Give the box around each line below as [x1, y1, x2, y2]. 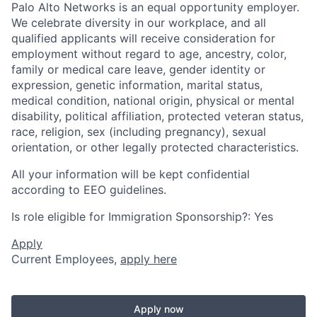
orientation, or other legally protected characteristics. [11, 139, 299, 154]
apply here [120, 251, 177, 266]
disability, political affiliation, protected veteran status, [11, 108, 304, 123]
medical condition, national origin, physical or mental [11, 93, 294, 108]
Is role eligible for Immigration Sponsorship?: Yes [11, 209, 273, 224]
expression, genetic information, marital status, [11, 77, 263, 92]
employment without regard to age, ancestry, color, [11, 46, 287, 61]
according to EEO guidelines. [11, 182, 166, 197]
